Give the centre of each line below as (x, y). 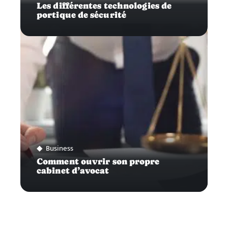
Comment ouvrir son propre (98, 161)
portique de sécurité (82, 15)
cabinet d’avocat (73, 170)
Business (60, 148)
